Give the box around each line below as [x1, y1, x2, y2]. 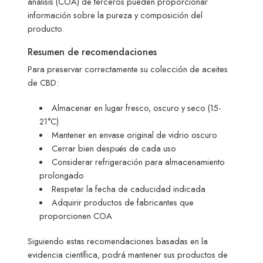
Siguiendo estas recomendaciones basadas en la [28, 235, 208, 248]
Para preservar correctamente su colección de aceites [28, 63, 228, 76]
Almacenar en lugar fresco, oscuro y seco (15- [51, 102, 221, 114]
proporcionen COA [39, 210, 113, 222]
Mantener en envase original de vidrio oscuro [51, 129, 217, 141]
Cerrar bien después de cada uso [51, 142, 176, 155]
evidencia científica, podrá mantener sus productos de [28, 248, 228, 261]
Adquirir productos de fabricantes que [51, 196, 194, 209]
